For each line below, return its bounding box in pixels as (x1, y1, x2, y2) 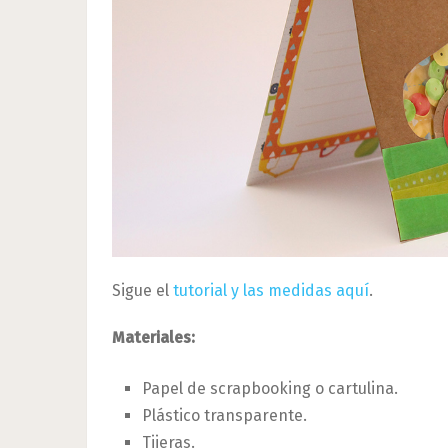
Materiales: (112, 327, 195, 347)
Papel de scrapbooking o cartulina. (142, 378, 399, 398)
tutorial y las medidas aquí (173, 280, 369, 300)
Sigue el (112, 280, 173, 300)
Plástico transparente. (142, 405, 308, 425)
